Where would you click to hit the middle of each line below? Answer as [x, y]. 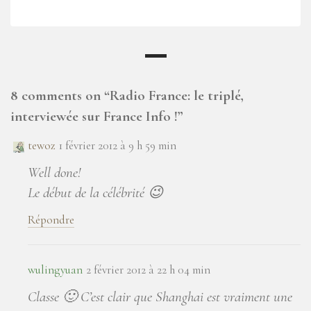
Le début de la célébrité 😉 [95, 192]
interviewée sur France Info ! [94, 117]
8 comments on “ [60, 96]
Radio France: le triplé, [177, 96]
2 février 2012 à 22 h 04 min [148, 269]
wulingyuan [55, 269]
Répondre [51, 219]
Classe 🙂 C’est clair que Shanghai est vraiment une [160, 296]
